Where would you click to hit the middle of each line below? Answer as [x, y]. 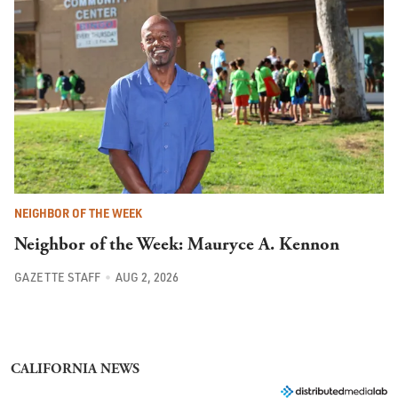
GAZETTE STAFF [57, 277]
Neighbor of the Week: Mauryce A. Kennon [177, 245]
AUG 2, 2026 [147, 277]
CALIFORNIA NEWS [75, 369]
